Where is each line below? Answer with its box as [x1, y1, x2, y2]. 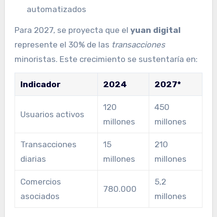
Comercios [20, 176, 61, 186]
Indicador [20, 79, 61, 89]
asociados [20, 191, 60, 201]
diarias [20, 154, 46, 164]
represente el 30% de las [14, 40, 111, 50]
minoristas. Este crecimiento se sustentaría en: [14, 54, 198, 64]
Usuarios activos [20, 109, 84, 119]
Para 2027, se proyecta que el [14, 25, 130, 35]
